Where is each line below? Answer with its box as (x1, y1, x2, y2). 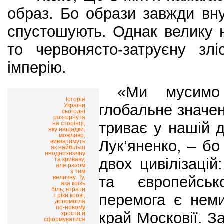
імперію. (7, 59, 80, 77)
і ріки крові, (54, 192, 85, 198)
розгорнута (53, 114, 85, 120)
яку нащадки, (48, 126, 85, 132)
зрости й (61, 210, 85, 216)
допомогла (55, 198, 85, 204)
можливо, (59, 132, 85, 138)
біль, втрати (51, 186, 85, 192)
